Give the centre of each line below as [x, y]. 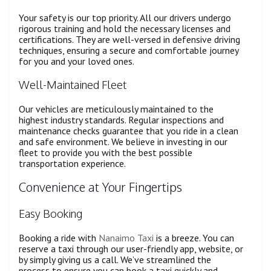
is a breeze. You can [194, 238]
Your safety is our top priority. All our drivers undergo [125, 17]
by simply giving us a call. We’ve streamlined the [115, 260]
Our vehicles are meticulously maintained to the [116, 109]
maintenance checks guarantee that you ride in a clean [129, 130]
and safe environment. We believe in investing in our [123, 141]
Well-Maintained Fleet [73, 84]
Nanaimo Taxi [126, 238]
